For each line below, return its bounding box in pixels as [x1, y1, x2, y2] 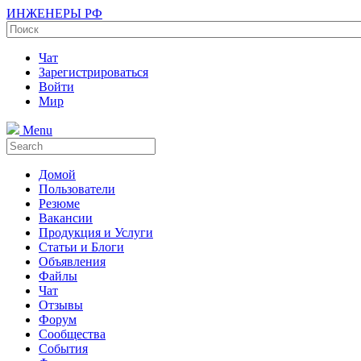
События [39, 342, 88, 355]
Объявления [39, 255, 106, 268]
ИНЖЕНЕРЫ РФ [6, 6, 102, 20]
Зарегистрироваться [39, 65, 148, 79]
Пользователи [39, 182, 115, 196]
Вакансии [39, 211, 93, 225]
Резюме [39, 197, 80, 210]
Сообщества [39, 327, 106, 341]
